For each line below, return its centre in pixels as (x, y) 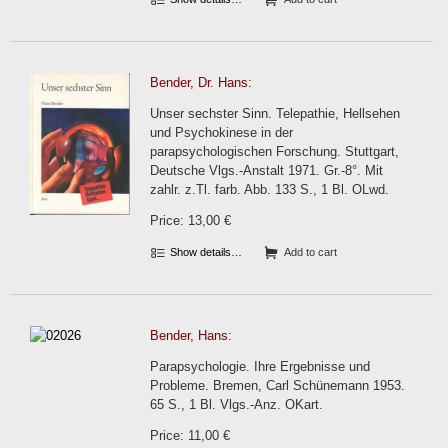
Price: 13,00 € (190, 220)
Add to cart (309, 252)
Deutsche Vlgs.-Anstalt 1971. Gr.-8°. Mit (266, 170)
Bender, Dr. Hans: (201, 82)
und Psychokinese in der (221, 132)
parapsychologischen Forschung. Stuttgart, (274, 151)
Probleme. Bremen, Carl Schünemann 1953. (277, 385)
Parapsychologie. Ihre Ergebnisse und (260, 366)
